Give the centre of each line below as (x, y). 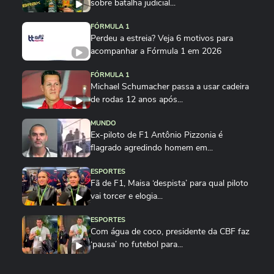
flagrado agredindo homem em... (152, 148)
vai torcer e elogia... (127, 196)
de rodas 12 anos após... (137, 99)
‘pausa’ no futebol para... (137, 244)
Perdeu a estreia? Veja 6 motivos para (162, 38)
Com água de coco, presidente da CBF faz (170, 231)
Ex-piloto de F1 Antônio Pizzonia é (157, 135)
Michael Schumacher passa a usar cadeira (170, 87)
